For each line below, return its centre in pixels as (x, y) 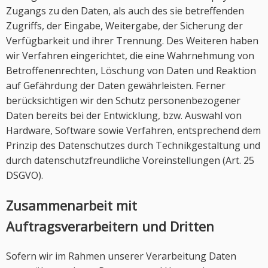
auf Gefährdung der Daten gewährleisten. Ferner (116, 86)
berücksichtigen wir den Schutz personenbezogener (123, 100)
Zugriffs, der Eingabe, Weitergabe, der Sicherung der (124, 26)
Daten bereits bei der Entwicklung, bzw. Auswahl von (124, 115)
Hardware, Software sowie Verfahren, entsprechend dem (133, 130)
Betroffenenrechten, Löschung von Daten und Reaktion (131, 71)
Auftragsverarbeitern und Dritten (110, 226)
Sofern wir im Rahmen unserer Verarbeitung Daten (121, 256)
